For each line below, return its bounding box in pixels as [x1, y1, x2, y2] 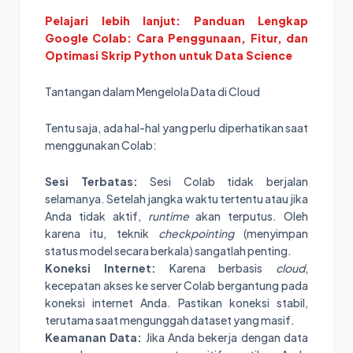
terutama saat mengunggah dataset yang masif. [45, 313, 295, 328]
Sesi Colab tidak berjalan [137, 174, 309, 189]
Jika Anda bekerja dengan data [142, 330, 309, 345]
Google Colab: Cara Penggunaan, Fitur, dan [45, 31, 308, 46]
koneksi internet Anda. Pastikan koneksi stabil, [45, 295, 308, 310]
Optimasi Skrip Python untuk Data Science [45, 48, 292, 63]
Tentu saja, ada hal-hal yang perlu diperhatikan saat [45, 121, 308, 136]
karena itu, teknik [45, 226, 158, 241]
